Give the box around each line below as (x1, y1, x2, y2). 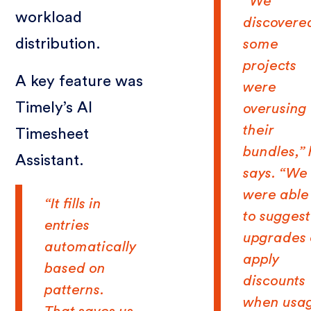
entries (44, 217, 90, 233)
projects (243, 58, 297, 73)
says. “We (243, 165, 308, 180)
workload (15, 9, 83, 25)
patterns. (44, 282, 105, 297)
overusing (243, 101, 308, 116)
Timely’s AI (15, 99, 93, 115)
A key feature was (15, 73, 144, 89)
